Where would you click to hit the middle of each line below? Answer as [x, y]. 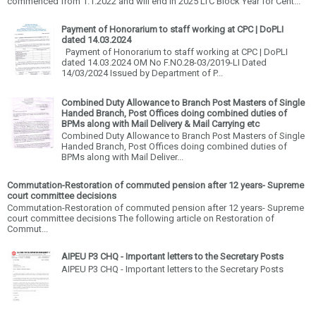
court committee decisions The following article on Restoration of [141, 219]
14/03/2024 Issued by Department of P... [142, 73]
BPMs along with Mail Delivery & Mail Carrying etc [160, 123]
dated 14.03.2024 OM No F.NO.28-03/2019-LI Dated [164, 63]
